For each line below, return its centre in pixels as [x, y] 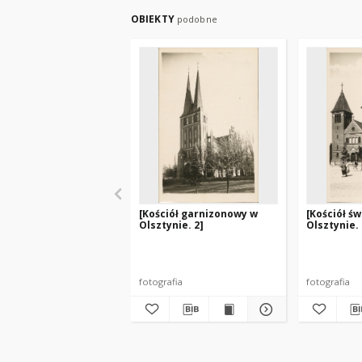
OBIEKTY [154, 19]
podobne [197, 19]
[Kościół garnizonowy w [198, 214]
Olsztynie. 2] [171, 225]
